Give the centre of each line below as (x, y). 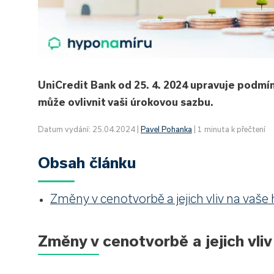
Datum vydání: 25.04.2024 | (89, 129)
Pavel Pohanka (166, 129)
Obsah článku (87, 162)
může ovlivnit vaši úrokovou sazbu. (126, 102)
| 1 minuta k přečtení (229, 129)
